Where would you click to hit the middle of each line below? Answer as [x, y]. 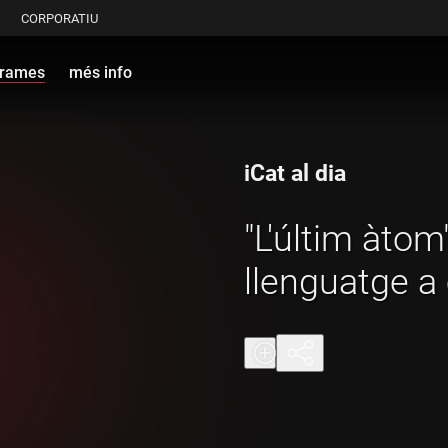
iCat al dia [295, 173]
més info [100, 72]
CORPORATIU [59, 18]
